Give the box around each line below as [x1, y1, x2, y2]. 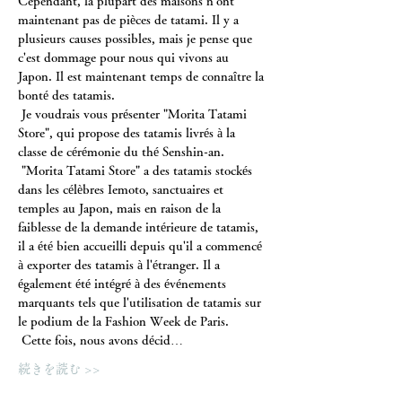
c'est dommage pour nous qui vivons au [18, 51, 232, 64]
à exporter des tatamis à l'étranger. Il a [18, 258, 223, 271]
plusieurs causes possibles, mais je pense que [18, 32, 256, 45]
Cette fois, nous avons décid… [22, 334, 183, 346]
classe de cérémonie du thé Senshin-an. [18, 145, 224, 158]
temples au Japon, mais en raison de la [18, 202, 224, 214]
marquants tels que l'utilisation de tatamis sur [18, 296, 265, 309]
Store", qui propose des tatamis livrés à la [18, 127, 239, 139]
